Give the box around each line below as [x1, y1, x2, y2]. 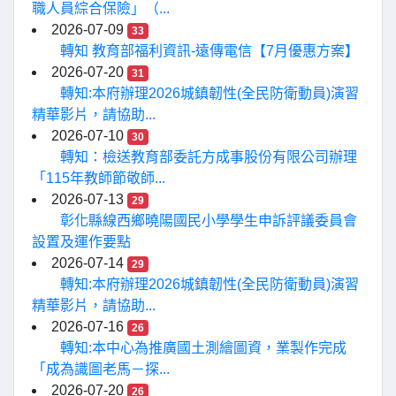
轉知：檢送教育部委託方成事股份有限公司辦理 [60, 149, 357, 164]
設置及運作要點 [32, 234, 131, 249]
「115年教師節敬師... [32, 171, 165, 186]
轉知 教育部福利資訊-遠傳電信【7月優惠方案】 [60, 43, 359, 58]
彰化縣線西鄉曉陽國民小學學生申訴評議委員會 [60, 213, 357, 228]
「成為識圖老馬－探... [32, 362, 170, 377]
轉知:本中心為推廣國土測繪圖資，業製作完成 [60, 340, 346, 355]
